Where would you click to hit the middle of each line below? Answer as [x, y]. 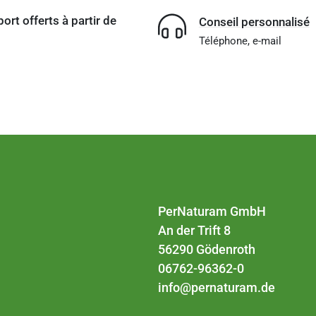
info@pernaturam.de [217, 288]
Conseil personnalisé [254, 22]
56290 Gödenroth [207, 250]
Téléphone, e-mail [240, 41]
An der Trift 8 [194, 231]
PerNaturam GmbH [212, 212]
